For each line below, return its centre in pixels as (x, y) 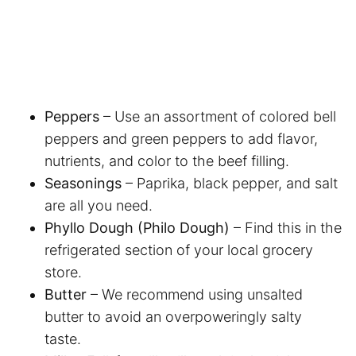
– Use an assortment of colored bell (220, 116)
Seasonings (85, 183)
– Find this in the (288, 227)
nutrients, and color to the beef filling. (169, 161)
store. (65, 272)
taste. (65, 339)
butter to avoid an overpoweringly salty (173, 316)
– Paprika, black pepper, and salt (232, 183)
